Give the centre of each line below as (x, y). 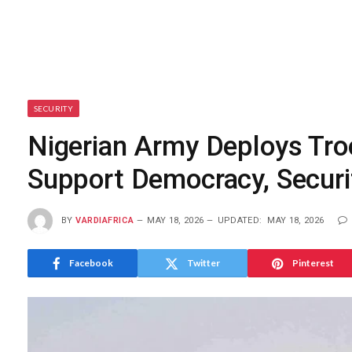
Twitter (203, 263)
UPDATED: (240, 220)
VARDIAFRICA (105, 220)
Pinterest (313, 263)
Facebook (91, 263)
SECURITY (54, 108)
